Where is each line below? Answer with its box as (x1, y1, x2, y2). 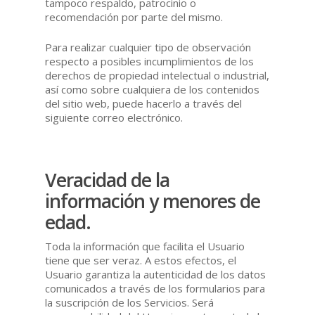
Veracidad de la (45, 167, 170, 193)
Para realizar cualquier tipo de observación (45, 39, 252, 54)
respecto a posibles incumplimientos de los (45, 53, 255, 68)
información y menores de (45, 188, 261, 214)
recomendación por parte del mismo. (45, 10, 224, 25)
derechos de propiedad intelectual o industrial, (45, 67, 270, 82)
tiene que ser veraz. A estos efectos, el (45, 252, 237, 267)
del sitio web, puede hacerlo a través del (45, 96, 243, 110)
